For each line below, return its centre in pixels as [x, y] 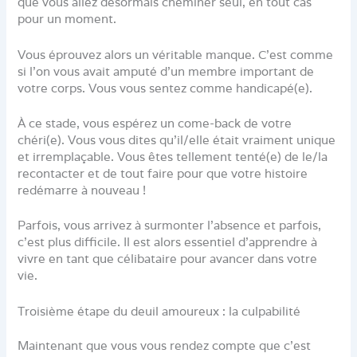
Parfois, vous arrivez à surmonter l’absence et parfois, [170, 226]
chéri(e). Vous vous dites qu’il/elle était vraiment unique [177, 140]
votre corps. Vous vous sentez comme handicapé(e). [165, 88]
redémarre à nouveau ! [82, 190]
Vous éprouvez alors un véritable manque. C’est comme [176, 54]
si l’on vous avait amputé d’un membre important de [166, 71]
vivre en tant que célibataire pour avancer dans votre [168, 259]
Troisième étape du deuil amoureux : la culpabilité [159, 311]
